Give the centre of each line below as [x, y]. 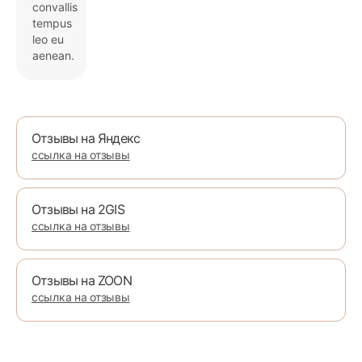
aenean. [53, 55]
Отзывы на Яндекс [86, 138]
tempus [52, 23]
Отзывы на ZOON [82, 280]
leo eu [48, 39]
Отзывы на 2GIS [78, 209]
